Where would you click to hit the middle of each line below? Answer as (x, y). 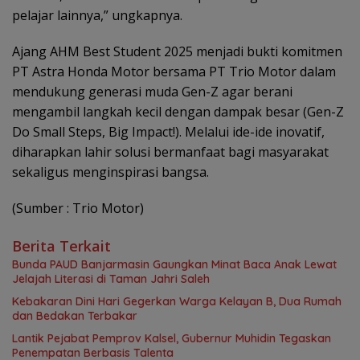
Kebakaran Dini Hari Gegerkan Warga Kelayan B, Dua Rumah (177, 301)
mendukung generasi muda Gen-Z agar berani (152, 91)
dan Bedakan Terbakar (75, 315)
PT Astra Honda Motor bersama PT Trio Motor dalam (174, 71)
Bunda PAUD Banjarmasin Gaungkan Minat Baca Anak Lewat (174, 264)
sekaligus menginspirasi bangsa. (110, 172)
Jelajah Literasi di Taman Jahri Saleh (111, 278)
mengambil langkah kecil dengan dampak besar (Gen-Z (178, 111)
